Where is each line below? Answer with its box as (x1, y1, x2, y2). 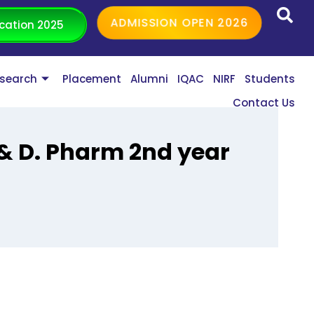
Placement (62, 71, 122, 87)
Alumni (130, 71, 169, 87)
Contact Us (233, 95, 296, 111)
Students (245, 71, 296, 87)
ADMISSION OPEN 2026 (111, 15, 249, 31)
